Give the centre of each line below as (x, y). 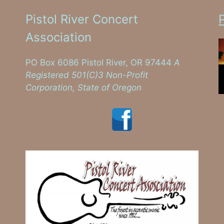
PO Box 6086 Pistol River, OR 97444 (99, 63)
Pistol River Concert (81, 19)
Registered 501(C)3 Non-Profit (86, 75)
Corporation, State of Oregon (83, 88)
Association (58, 37)
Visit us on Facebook (67, 129)
